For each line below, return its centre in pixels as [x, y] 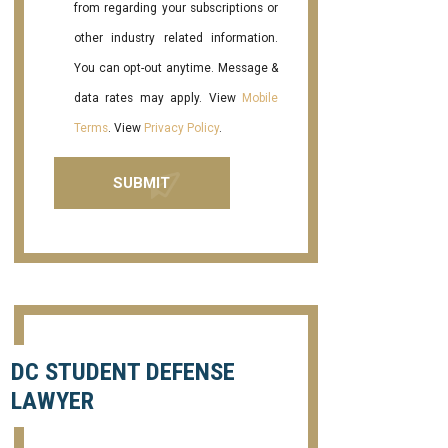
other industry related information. [176, 38]
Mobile [260, 98]
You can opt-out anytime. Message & [176, 68]
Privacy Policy [182, 128]
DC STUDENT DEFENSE [122, 372]
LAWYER [52, 401]
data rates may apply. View [158, 98]
